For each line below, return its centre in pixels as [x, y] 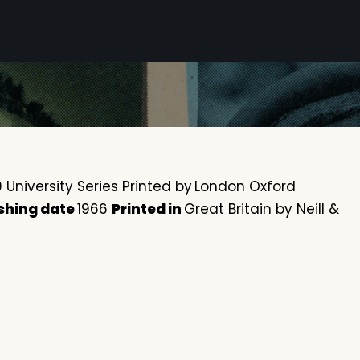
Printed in [148, 209]
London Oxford [245, 187]
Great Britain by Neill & [262, 209]
